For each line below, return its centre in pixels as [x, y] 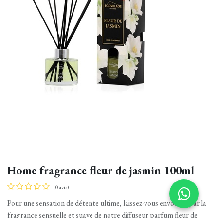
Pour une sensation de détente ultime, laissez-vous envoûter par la [107, 203]
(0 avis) [61, 188]
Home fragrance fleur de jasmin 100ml [101, 170]
